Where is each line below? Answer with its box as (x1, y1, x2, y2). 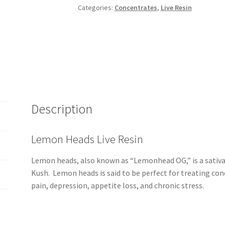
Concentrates (114, 3, 157, 13)
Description (31, 100, 93, 117)
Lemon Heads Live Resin (31, 132, 144, 146)
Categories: (77, 3, 115, 13)
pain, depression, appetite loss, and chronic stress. (31, 180, 204, 190)
